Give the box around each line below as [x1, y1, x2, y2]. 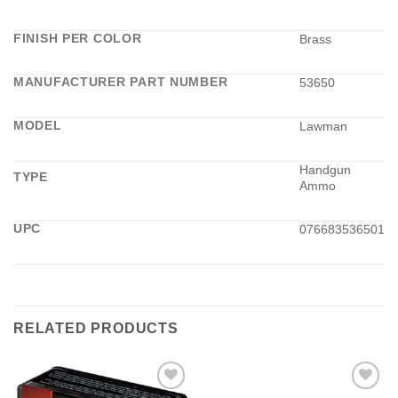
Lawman [299, 119, 347, 134]
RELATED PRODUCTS [13, 321, 179, 337]
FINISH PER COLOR [13, 31, 142, 46]
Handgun [299, 163, 351, 178]
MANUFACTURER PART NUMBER [13, 75, 228, 90]
